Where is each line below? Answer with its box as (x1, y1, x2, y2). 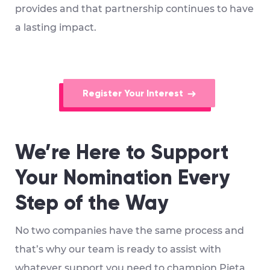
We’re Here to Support (15, 139, 228, 165)
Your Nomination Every (15, 165, 230, 190)
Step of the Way (15, 190, 168, 215)
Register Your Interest (83, 87, 183, 99)
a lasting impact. (15, 21, 96, 33)
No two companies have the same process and (15, 225, 244, 237)
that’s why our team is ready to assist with (15, 243, 221, 256)
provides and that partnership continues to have (15, 2, 254, 14)
